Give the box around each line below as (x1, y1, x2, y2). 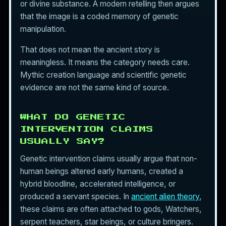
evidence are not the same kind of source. (20, 82, 169, 92)
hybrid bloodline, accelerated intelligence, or (20, 179, 176, 189)
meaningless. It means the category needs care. (20, 57, 190, 67)
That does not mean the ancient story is (20, 44, 160, 54)
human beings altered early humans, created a (20, 166, 183, 176)
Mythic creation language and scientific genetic (20, 70, 187, 80)
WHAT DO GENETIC (20, 113, 126, 121)
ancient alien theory (131, 191, 199, 201)
